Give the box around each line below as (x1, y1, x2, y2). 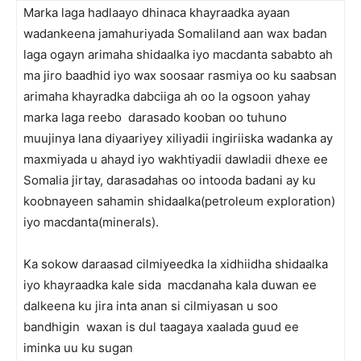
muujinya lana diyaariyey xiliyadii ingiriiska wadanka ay (23, 131, 333, 146)
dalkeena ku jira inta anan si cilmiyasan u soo (23, 298, 278, 313)
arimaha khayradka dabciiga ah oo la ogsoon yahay (23, 89, 310, 104)
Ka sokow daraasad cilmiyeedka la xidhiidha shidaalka (23, 256, 328, 272)
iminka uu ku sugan (23, 340, 133, 355)
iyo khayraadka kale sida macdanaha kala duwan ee (23, 277, 317, 293)
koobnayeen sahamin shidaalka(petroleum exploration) (23, 193, 335, 209)
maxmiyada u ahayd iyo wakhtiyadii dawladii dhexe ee (23, 151, 328, 167)
